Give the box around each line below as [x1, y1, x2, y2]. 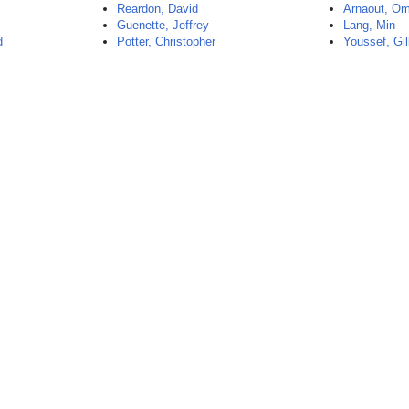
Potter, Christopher [117, 35, 216, 48]
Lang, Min [343, 18, 396, 32]
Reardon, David [117, 2, 199, 16]
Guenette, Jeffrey [117, 18, 210, 32]
